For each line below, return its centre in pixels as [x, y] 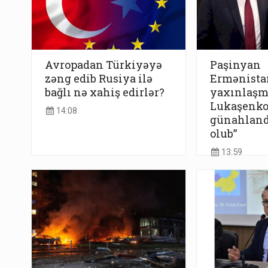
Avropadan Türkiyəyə [103, 65]
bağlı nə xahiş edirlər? [105, 92]
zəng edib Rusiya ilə [99, 79]
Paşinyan [235, 65]
